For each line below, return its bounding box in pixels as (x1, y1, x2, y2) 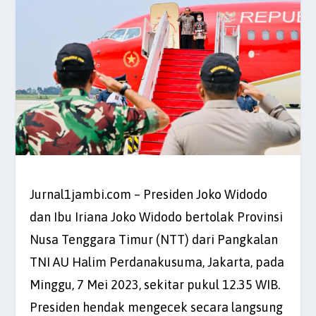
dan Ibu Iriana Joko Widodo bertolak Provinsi (30, 209, 284, 224)
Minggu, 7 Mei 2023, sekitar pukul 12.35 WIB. (30, 276, 281, 292)
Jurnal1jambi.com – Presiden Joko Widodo (30, 186, 268, 202)
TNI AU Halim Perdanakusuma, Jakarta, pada (30, 254, 285, 269)
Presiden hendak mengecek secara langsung (30, 299, 284, 315)
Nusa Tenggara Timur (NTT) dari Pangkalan (30, 231, 279, 247)
